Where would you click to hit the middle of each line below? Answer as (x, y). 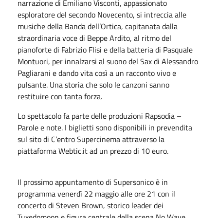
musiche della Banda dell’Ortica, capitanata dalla (98, 26)
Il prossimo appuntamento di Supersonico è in (93, 182)
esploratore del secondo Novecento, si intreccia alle (102, 14)
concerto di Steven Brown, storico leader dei (91, 205)
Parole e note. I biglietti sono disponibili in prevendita (105, 127)
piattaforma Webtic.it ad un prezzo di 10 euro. (93, 151)
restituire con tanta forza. (60, 96)
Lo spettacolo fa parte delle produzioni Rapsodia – (100, 116)
